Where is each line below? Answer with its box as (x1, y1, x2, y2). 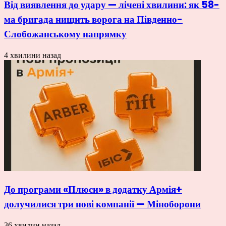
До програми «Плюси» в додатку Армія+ (4, 183, 182, 197)
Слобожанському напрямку (4, 27, 127, 41)
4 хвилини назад (4, 50, 61, 60)
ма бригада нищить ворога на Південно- (4, 12, 183, 26)
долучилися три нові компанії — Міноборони (4, 197, 201, 211)
